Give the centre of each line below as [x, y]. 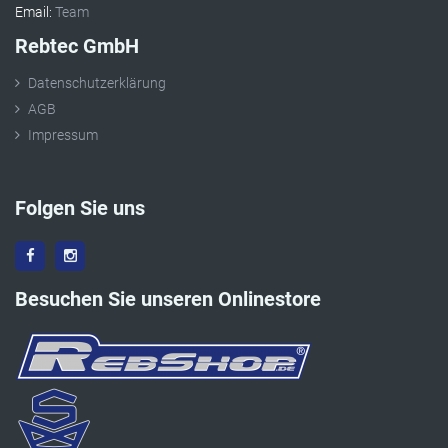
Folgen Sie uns [80, 208]
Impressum [63, 135]
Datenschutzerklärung [97, 83]
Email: [33, 12]
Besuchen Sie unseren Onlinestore [168, 299]
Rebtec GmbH [77, 46]
